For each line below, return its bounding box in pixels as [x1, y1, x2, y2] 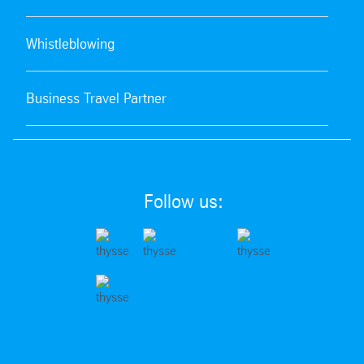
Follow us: [144, 189, 223, 213]
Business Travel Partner [26, 89, 167, 106]
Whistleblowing [26, 35, 115, 52]
